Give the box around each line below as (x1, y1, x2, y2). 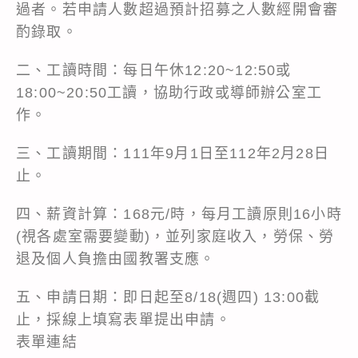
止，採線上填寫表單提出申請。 (16, 311, 231, 328)
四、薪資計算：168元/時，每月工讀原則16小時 (16, 205, 342, 222)
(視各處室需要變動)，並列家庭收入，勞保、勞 (16, 228, 335, 245)
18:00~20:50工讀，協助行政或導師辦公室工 (16, 84, 322, 101)
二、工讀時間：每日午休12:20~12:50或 (16, 62, 292, 78)
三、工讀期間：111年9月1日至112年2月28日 (16, 145, 330, 161)
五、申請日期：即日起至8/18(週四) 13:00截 (16, 288, 320, 305)
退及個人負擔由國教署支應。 (16, 250, 216, 267)
